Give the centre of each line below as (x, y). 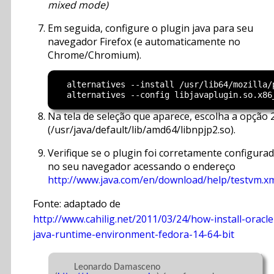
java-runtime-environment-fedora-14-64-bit (134, 235)
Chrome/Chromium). (94, 55)
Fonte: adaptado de (77, 204)
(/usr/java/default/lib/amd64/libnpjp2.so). (142, 130)
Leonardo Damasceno (64, 268)
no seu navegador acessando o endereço (142, 167)
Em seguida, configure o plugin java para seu (150, 28)
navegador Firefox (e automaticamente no (144, 41)
